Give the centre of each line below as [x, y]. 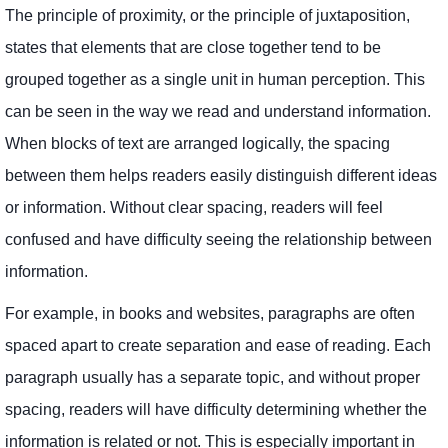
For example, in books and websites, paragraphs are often [210, 313]
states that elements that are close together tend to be [193, 47]
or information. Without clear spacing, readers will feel [194, 207]
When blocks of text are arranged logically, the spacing [197, 143]
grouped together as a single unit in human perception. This [215, 79]
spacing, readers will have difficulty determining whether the [216, 409]
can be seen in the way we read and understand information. [218, 111]
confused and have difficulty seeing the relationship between [218, 239]
